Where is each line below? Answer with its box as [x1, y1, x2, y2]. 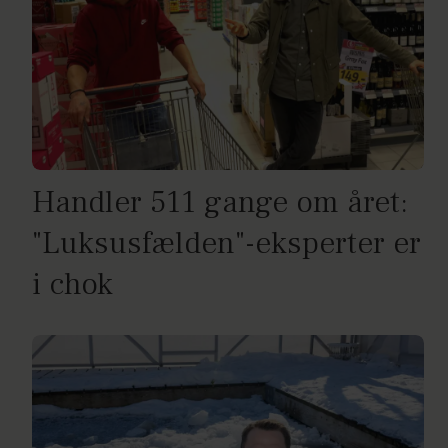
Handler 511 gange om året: [32, 181, 408, 223]
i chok [32, 263, 113, 305]
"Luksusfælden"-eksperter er [32, 222, 421, 264]
